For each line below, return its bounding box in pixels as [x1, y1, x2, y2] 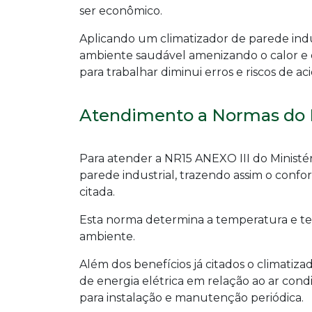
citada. [79, 185, 115, 199]
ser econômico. [79, 4, 162, 18]
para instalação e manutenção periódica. [79, 291, 304, 305]
